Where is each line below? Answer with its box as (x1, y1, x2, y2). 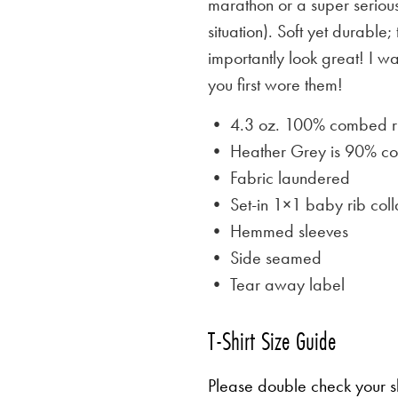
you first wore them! (208, 73, 343, 97)
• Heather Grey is (208, 139, 345, 163)
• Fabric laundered (208, 165, 350, 189)
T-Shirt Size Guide (208, 323, 336, 358)
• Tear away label (208, 272, 345, 296)
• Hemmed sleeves (208, 219, 348, 243)
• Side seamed (208, 245, 322, 269)
